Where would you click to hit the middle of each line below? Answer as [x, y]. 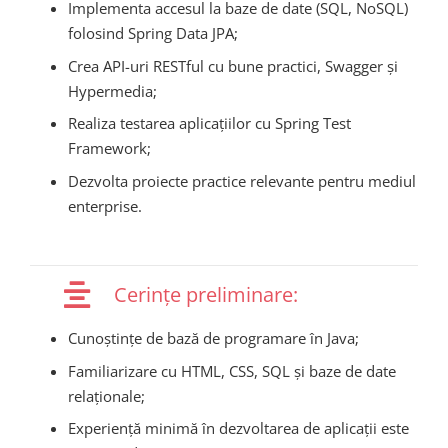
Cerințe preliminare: [206, 295]
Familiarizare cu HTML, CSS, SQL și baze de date [231, 370]
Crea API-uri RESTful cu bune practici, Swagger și [232, 65]
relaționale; [106, 395]
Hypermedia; [112, 90]
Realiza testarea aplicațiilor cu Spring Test [209, 123]
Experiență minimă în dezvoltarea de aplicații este [238, 428]
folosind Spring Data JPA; [152, 33]
